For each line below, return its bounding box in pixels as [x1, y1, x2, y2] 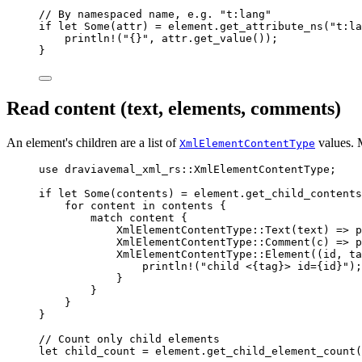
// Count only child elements [39, 332, 220, 345]
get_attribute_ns [220, 19, 323, 32]
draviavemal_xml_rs [58, 162, 181, 175]
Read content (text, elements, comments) [6, 97, 341, 119]
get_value [194, 32, 252, 44]
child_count [65, 344, 136, 357]
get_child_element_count [207, 344, 356, 357]
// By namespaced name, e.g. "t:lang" [39, 7, 271, 20]
